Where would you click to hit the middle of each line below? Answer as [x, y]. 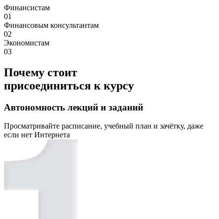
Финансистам [27, 7]
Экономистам [27, 43]
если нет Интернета [37, 135]
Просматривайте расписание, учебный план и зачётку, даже [104, 126]
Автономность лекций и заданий [74, 107]
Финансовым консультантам [51, 25]
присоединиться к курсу [69, 85]
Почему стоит [41, 72]
